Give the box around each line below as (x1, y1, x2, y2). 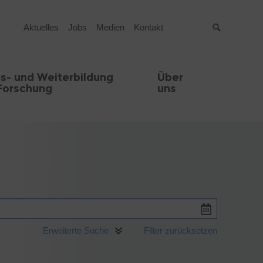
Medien (96, 22, 125, 32)
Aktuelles (23, 22, 59, 32)
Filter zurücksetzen (144, 225, 217, 235)
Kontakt (134, 22, 164, 32)
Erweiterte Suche (43, 225, 109, 235)
